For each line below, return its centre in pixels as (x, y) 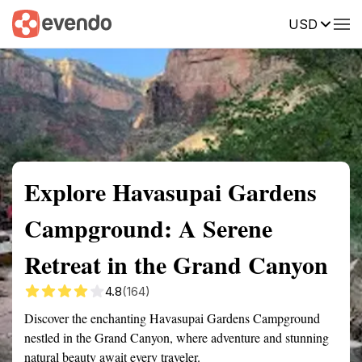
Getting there (167, 23)
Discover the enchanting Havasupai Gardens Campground (172, 318)
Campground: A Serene (148, 228)
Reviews (334, 23)
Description (257, 23)
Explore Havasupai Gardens (170, 192)
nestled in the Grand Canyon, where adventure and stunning (177, 337)
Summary (36, 23)
